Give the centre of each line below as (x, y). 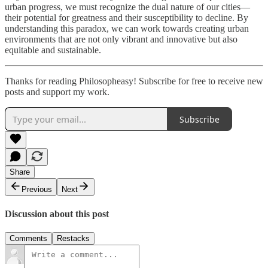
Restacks (73, 238)
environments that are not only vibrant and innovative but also (121, 39)
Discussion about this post (57, 214)
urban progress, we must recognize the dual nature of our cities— (127, 7)
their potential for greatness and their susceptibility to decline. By (127, 18)
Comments (28, 238)
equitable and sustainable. (53, 50)
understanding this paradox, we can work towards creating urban (127, 29)
